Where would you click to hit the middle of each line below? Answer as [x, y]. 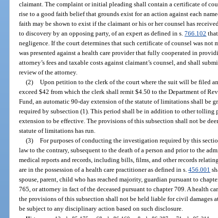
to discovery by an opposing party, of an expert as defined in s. [102, 33]
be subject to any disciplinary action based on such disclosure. [101, 208]
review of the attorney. [48, 72]
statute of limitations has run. [57, 130]
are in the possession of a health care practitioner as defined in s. [104, 169]
